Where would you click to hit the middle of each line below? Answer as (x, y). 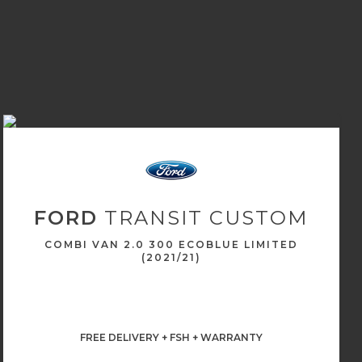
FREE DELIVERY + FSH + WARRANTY (171, 337)
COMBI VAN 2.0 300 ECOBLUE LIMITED (171, 244)
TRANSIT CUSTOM (203, 218)
